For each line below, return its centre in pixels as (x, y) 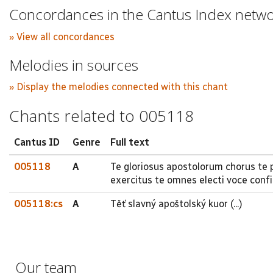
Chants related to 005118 (101, 116)
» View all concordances (62, 37)
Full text (130, 142)
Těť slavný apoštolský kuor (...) (176, 204)
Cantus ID (37, 142)
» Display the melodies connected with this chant (119, 87)
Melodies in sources (74, 65)
